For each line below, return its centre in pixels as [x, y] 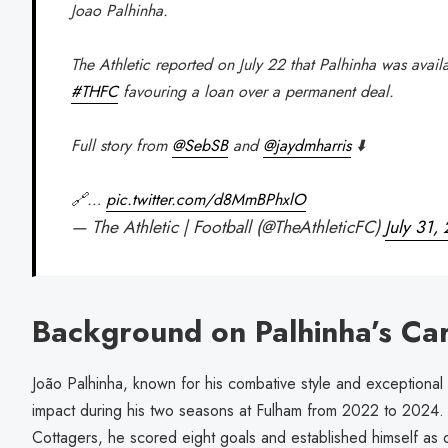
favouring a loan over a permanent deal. [256, 91]
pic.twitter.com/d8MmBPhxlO [206, 199]
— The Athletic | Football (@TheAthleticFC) [228, 226]
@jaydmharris [307, 145]
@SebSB [200, 145]
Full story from [122, 145]
